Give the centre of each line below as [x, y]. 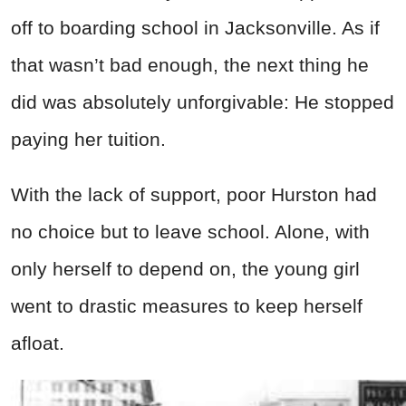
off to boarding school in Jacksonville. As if [195, 28]
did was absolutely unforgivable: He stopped [203, 102]
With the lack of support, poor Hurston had [194, 195]
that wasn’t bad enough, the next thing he [190, 65]
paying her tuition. [88, 140]
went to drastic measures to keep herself [187, 306]
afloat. [38, 343]
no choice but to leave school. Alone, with [190, 232]
